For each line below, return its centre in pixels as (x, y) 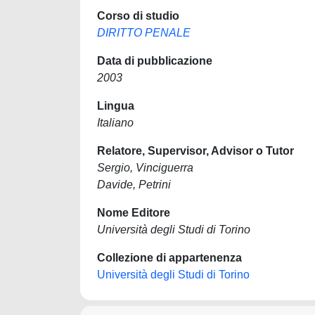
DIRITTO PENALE (144, 33)
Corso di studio (138, 16)
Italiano (115, 123)
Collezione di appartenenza (169, 258)
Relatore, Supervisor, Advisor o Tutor (195, 151)
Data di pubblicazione (155, 61)
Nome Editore (134, 213)
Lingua (116, 106)
